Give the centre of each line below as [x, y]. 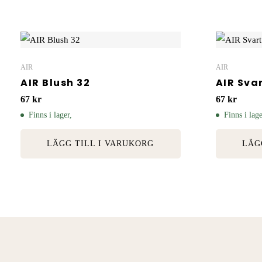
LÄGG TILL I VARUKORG [101, 144]
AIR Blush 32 [55, 83]
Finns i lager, [50, 115]
